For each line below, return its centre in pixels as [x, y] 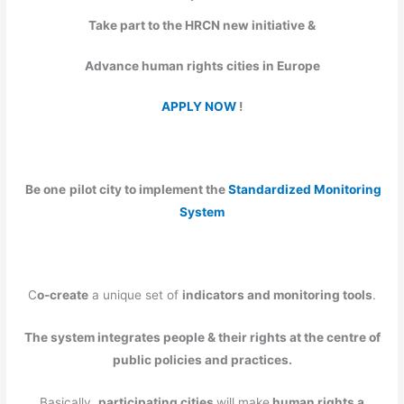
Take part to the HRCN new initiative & [202, 26]
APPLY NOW [199, 107]
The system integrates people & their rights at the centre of [202, 338]
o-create [63, 295]
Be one [44, 190]
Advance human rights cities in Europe [202, 66]
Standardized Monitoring [305, 190]
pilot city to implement [138, 190]
